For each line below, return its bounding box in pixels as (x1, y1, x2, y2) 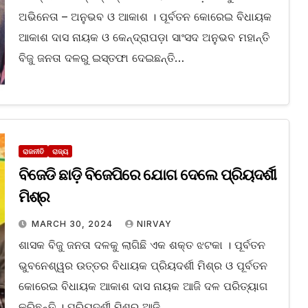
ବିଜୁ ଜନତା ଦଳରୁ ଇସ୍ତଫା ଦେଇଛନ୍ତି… (18, 51, 184, 65)
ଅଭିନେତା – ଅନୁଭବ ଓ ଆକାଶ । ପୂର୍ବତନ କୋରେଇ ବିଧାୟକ (18, 10, 272, 24)
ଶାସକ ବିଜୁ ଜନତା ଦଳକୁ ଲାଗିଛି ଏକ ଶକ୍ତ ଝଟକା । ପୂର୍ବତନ (18, 238, 265, 252)
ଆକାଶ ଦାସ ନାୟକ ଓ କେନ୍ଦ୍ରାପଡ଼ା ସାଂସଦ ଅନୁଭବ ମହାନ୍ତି (18, 30, 269, 45)
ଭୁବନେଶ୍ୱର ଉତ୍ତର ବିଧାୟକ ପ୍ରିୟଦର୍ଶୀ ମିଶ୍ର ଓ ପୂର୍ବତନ (18, 258, 267, 273)
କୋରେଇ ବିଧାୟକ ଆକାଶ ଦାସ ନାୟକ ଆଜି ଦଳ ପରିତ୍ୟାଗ (18, 279, 267, 294)
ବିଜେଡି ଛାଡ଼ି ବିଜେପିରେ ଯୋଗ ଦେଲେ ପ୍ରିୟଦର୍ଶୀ (18, 166, 277, 185)
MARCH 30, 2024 (31, 219, 115, 230)
